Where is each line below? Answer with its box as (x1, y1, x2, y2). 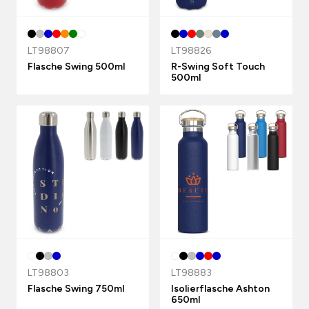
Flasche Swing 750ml (28, 283, 124, 295)
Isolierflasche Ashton (171, 283, 270, 295)
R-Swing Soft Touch (171, 61, 265, 72)
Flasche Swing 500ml (28, 61, 125, 72)
